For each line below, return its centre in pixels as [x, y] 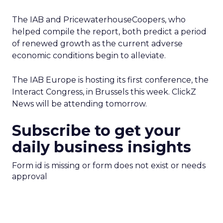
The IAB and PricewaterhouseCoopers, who [99, 20]
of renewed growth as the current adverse [97, 44]
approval [30, 176]
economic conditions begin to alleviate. [89, 56]
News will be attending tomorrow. [79, 104]
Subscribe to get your [96, 131]
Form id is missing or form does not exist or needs [109, 166]
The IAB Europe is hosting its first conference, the [110, 80]
